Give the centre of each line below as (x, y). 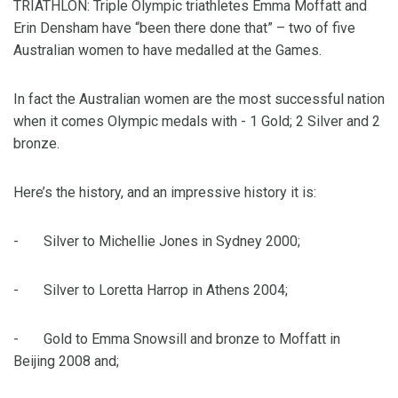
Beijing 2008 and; (66, 362)
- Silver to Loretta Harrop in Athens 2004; (151, 291)
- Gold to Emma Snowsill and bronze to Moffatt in (177, 339)
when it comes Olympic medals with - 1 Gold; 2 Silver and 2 (197, 122)
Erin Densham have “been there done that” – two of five (184, 28)
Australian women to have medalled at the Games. (167, 51)
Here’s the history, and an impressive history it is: (165, 193)
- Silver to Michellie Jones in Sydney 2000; (157, 242)
